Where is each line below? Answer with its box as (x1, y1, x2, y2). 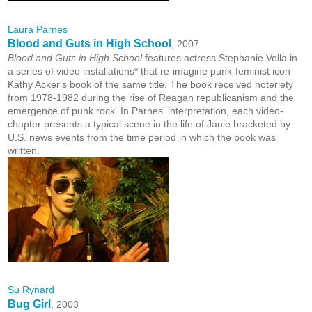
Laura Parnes (8, 24, 68, 36)
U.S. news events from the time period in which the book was (8, 132, 276, 143)
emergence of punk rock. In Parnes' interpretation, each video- (8, 105, 283, 117)
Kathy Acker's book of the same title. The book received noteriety (8, 79, 293, 91)
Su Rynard (8, 284, 54, 296)
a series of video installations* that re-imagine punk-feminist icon (8, 65, 290, 77)
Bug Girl (8, 298, 51, 311)
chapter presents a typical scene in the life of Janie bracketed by (8, 118, 290, 130)
